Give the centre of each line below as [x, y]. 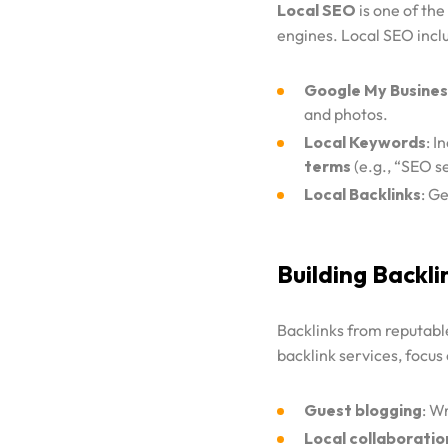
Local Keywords [365, 141]
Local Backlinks [362, 193]
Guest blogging [363, 409]
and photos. [346, 113]
